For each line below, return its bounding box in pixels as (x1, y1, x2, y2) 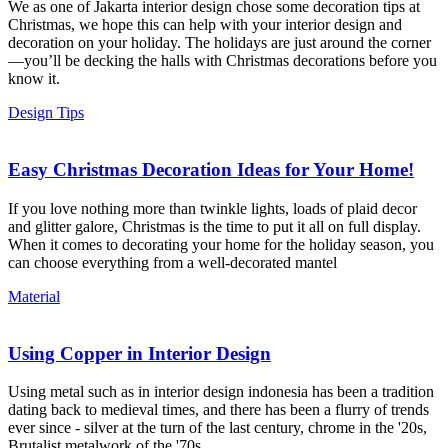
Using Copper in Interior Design (8, 342, 271, 364)
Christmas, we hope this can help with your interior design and (8, 16, 402, 34)
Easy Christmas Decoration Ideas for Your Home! (8, 159, 414, 181)
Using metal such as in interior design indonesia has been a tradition (8, 383, 434, 401)
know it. (8, 70, 60, 88)
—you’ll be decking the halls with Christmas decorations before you (8, 52, 437, 70)
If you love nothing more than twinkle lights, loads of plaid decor (8, 199, 417, 217)
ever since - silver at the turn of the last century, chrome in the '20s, (8, 419, 427, 437)
